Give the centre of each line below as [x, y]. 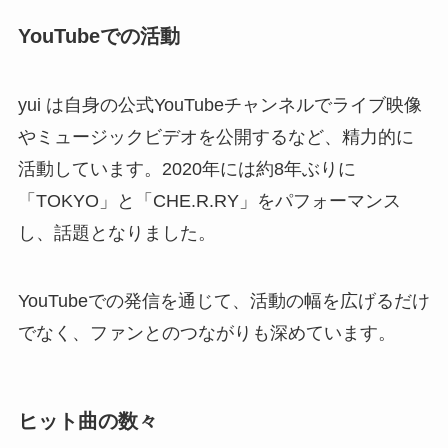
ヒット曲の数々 [87, 421]
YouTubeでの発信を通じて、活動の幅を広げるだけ [223, 301]
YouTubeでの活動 [98, 35]
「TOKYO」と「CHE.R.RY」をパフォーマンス [209, 201]
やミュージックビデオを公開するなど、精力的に [215, 137]
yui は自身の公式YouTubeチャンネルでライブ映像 [219, 105]
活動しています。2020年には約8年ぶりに [186, 169]
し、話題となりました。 [116, 233]
